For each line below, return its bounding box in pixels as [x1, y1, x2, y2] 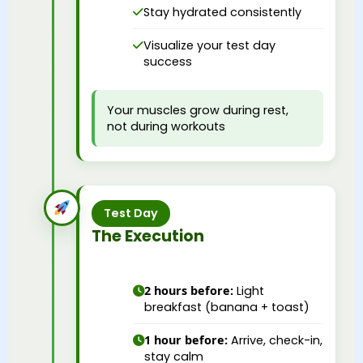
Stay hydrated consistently [143, 3, 301, 20]
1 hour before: [144, 331, 228, 348]
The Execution [92, 224, 204, 247]
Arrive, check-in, [228, 331, 322, 348]
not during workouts [107, 117, 225, 135]
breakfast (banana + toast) [144, 298, 310, 315]
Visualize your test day [143, 36, 275, 53]
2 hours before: [144, 282, 233, 298]
